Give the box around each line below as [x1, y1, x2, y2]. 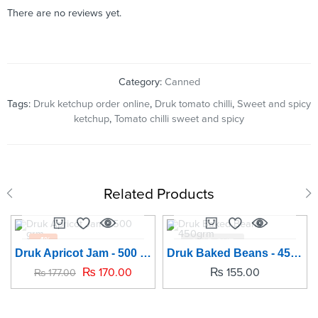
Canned [164, 76, 200, 89]
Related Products [104, 185, 214, 203]
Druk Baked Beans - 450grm [290, 247, 302, 260]
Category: [118, 76, 165, 89]
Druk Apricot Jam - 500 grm [140, 247, 151, 260]
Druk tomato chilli [155, 98, 232, 111]
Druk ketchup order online [33, 98, 150, 111]
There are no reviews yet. [7, 6, 121, 19]
